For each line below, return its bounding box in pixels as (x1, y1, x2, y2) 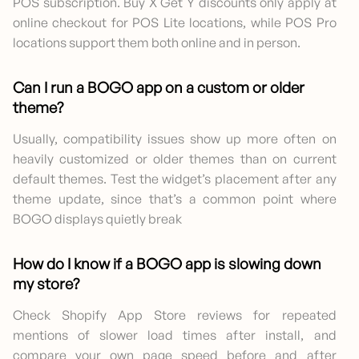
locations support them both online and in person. (13, 34, 301, 51)
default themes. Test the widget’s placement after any (13, 171, 337, 188)
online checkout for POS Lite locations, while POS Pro (13, 14, 337, 31)
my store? (13, 274, 79, 293)
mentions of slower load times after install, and (13, 327, 337, 344)
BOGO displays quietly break (13, 211, 182, 228)
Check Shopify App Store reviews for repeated (13, 307, 337, 324)
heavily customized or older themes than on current (13, 151, 337, 167)
